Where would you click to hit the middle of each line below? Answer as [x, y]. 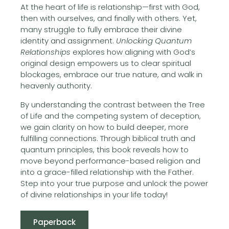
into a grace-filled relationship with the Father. [107, 172]
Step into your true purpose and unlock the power [114, 183]
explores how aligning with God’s [133, 52]
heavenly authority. [56, 85]
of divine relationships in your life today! [94, 194]
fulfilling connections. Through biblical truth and [108, 138]
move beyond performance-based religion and [110, 161]
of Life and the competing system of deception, [111, 116]
